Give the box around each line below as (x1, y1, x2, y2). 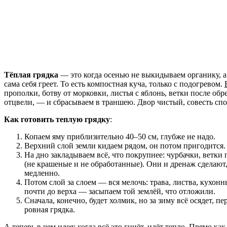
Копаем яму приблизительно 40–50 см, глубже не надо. (24, 132, 215, 141)
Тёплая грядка (4, 70, 58, 79)
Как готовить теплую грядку (4, 115, 110, 124)
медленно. (24, 168, 60, 177)
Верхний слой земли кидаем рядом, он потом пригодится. (24, 141, 225, 150)
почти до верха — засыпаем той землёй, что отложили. (24, 186, 215, 196)
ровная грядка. (24, 205, 75, 214)
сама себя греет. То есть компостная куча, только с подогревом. (4, 79, 224, 88)
